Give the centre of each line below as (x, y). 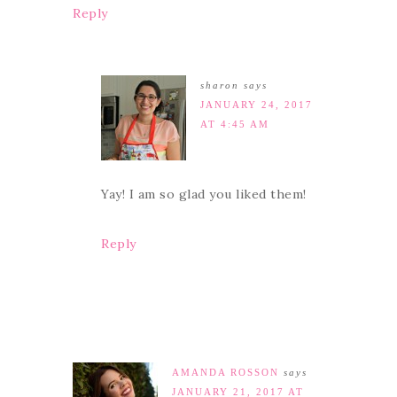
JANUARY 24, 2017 (257, 104)
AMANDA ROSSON (226, 372)
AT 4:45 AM (235, 124)
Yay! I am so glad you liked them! (204, 194)
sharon (220, 85)
